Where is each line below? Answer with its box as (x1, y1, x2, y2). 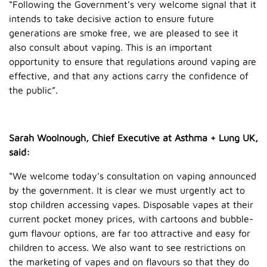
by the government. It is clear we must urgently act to (9, 184, 245, 195)
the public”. (9, 84, 58, 95)
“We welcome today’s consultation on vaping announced (9, 170, 256, 181)
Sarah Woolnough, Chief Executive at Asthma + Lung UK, (9, 132, 258, 143)
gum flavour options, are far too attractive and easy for (9, 227, 250, 238)
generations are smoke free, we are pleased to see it (9, 27, 238, 38)
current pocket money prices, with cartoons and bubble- (9, 213, 253, 224)
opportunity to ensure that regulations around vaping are (9, 55, 256, 67)
